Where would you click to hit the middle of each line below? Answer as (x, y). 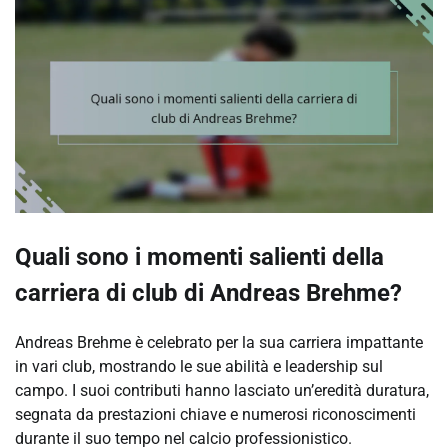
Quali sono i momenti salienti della (199, 257)
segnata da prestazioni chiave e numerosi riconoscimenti (215, 415)
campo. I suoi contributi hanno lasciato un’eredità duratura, (222, 391)
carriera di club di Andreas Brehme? (208, 293)
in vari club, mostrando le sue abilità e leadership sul (199, 367)
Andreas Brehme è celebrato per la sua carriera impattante (219, 343)
